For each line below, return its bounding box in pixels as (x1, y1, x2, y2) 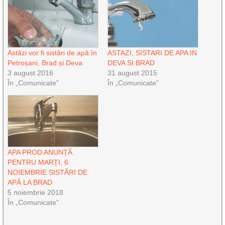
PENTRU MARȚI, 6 (8, 158, 69, 167)
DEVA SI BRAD (107, 59, 155, 67)
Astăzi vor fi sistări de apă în (8, 49, 97, 57)
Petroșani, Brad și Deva (8, 59, 83, 67)
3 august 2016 (8, 69, 54, 77)
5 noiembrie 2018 (8, 188, 64, 197)
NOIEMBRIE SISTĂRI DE (8, 168, 88, 177)
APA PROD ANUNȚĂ (8, 148, 73, 157)
